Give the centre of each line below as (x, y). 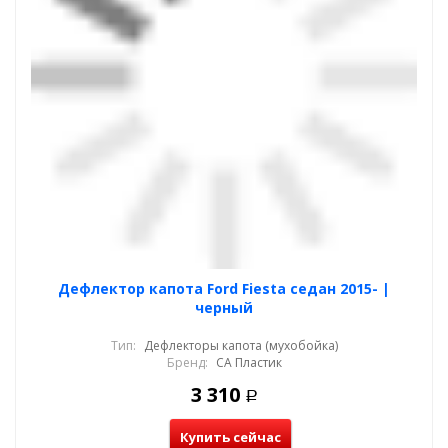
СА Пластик (248, 362)
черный (224, 307)
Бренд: (187, 362)
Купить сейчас (230, 437)
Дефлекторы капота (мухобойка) (240, 345)
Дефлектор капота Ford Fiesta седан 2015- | (224, 288)
